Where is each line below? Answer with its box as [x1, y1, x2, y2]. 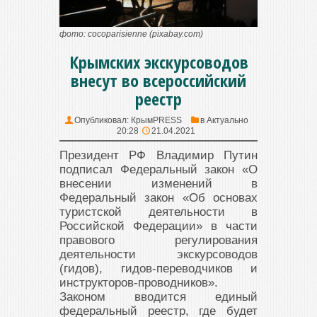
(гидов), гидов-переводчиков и [59, 262, 258, 276]
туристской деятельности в [59, 205, 258, 219]
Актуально [206, 115, 248, 126]
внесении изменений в [59, 177, 258, 191]
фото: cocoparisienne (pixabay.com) [59, 29, 203, 40]
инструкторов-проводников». [59, 276, 218, 290]
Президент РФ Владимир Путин [59, 149, 258, 163]
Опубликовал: [74, 115, 131, 126]
